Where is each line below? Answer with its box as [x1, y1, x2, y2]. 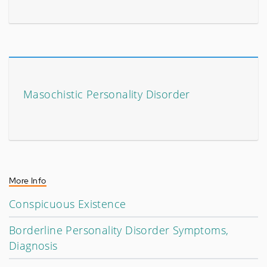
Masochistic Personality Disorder [23, 87, 190, 102]
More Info [9, 175, 46, 187]
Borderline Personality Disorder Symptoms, [9, 223, 229, 238]
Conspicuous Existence [9, 197, 126, 212]
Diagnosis [9, 238, 58, 253]
